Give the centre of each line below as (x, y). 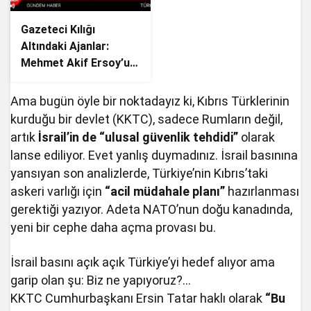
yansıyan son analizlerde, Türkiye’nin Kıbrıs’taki (140, 173)
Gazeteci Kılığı (58, 29)
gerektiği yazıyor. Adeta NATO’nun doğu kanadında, (152, 209)
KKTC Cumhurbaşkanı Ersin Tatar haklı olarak (138, 298)
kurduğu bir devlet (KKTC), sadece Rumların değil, (147, 119)
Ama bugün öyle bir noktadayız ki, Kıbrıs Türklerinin (150, 101)
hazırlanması (262, 191)
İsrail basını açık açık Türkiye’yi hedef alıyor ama (143, 262)
